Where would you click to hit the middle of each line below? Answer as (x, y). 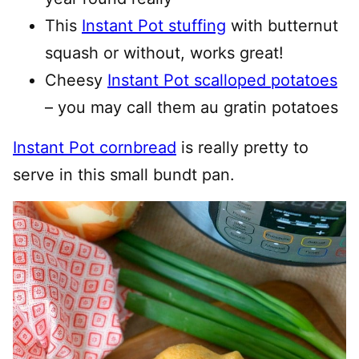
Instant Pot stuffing (154, 25)
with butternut (282, 25)
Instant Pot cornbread (95, 147)
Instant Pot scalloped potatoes (222, 80)
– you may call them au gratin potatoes (192, 107)
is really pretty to (242, 147)
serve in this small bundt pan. (124, 174)
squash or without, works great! (164, 52)
